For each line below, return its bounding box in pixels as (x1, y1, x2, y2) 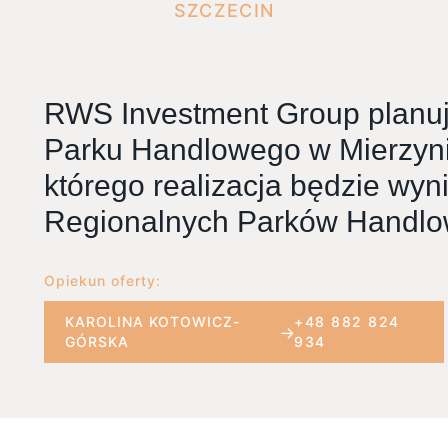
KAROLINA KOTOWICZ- (65, 312, 240, 330)
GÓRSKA (65, 332, 129, 350)
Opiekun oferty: (44, 271, 161, 289)
